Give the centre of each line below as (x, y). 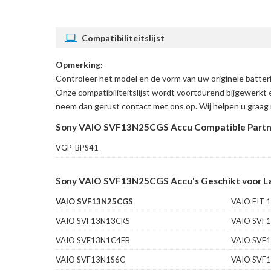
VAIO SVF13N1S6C (90, 260)
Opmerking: (79, 65)
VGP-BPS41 (77, 148)
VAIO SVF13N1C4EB (93, 240)
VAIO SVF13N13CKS (93, 221)
